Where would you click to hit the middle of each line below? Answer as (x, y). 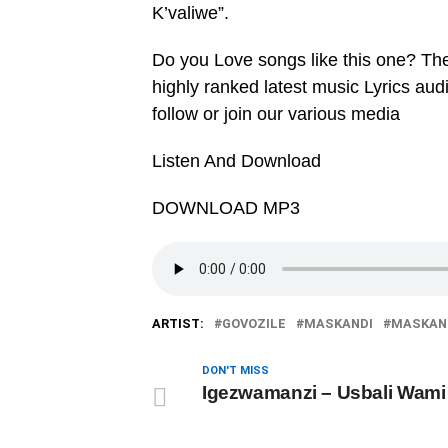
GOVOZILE (254, 323)
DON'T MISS (235, 370)
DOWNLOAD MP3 (226, 208)
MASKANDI (338, 323)
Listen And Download (236, 161)
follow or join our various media (276, 114)
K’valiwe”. (190, 13)
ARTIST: (178, 323)
